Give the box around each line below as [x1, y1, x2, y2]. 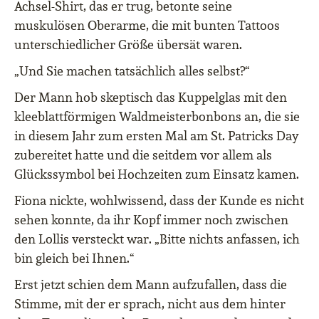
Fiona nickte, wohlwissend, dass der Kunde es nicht [14, 192, 304, 209]
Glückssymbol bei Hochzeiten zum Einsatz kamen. [14, 166, 299, 183]
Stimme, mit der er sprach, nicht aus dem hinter [14, 296, 286, 313]
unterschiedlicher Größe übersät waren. [14, 36, 242, 53]
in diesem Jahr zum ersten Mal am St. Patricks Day [14, 127, 299, 145]
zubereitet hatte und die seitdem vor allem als [14, 147, 272, 164]
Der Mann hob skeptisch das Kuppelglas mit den [14, 89, 287, 106]
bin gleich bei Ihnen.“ [14, 250, 134, 267]
